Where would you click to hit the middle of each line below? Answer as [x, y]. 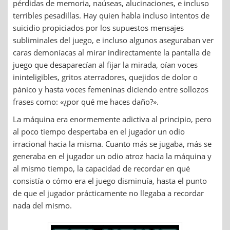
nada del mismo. [42, 205]
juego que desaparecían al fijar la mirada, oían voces [105, 64]
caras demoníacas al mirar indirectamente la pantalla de [112, 52]
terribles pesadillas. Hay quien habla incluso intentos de [111, 15]
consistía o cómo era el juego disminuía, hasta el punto [110, 180]
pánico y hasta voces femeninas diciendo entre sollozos [111, 89]
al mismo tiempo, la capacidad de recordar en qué [101, 168]
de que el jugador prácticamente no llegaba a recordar [108, 193]
